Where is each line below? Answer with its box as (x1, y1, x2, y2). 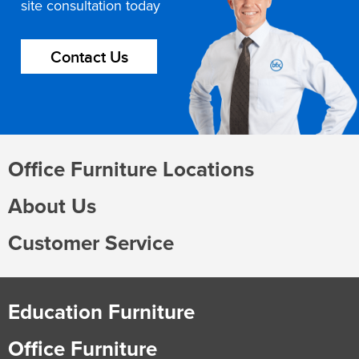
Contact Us (50, 48, 128, 68)
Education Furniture (8, 296, 195, 328)
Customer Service (8, 228, 174, 259)
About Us (8, 191, 96, 222)
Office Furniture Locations (8, 154, 254, 185)
